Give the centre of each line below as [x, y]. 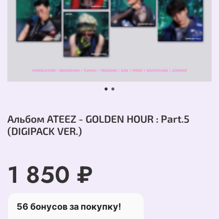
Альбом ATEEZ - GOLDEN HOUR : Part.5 [98, 119]
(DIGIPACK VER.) [45, 131]
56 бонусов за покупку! [69, 207]
